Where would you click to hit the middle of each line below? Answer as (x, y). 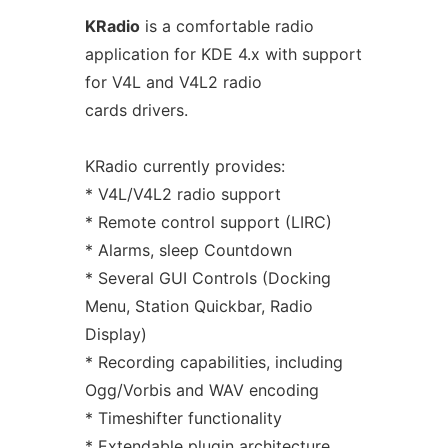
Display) (115, 334)
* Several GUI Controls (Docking (207, 278)
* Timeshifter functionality (183, 418)
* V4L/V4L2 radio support (182, 194)
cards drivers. (136, 110)
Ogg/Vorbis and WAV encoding (201, 390)
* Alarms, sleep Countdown (188, 250)
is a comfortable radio (226, 26)
